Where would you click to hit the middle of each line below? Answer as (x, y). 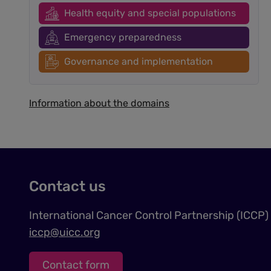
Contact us (67, 186)
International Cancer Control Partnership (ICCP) (149, 215)
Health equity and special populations (150, 13)
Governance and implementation (139, 61)
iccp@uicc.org (65, 232)
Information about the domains (99, 103)
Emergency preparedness (123, 37)
